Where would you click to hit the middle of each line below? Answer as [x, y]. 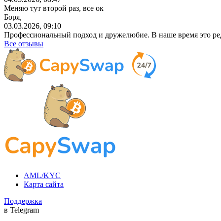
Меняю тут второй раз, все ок [54, 8]
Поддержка [23, 201]
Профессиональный [37, 35]
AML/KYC [42, 175]
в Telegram [21, 210]
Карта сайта [44, 184]
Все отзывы [24, 43]
